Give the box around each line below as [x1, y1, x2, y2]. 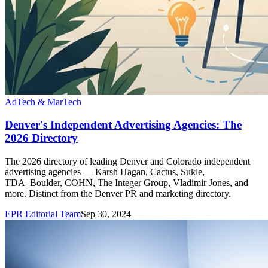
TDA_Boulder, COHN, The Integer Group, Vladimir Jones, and [5, 178, 248, 188]
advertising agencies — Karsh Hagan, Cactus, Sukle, [5, 167, 205, 178]
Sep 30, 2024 [81, 209, 131, 220]
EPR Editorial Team [5, 209, 81, 220]
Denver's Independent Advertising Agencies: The [5, 118, 242, 132]
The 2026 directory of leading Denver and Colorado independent [5, 156, 250, 167]
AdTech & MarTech [5, 96, 81, 107]
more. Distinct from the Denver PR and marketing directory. [5, 188, 231, 199]
